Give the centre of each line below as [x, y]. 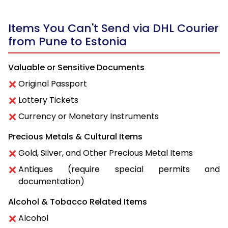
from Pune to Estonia [67, 42]
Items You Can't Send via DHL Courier [113, 28]
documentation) [51, 182]
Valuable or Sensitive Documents [76, 68]
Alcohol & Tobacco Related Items [78, 202]
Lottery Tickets [48, 100]
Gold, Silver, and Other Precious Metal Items [106, 153]
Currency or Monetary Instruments [89, 117]
